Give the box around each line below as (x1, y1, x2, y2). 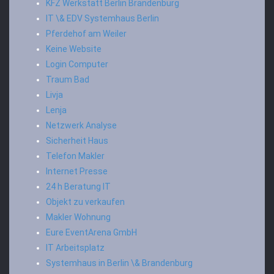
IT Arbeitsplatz (46, 243, 105, 253)
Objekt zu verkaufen (46, 197, 125, 207)
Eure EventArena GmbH (46, 228, 137, 237)
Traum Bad (46, 75, 89, 84)
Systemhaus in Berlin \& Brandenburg (46, 258, 193, 268)
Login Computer (46, 59, 108, 69)
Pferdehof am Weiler (46, 29, 127, 39)
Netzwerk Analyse (46, 120, 117, 130)
